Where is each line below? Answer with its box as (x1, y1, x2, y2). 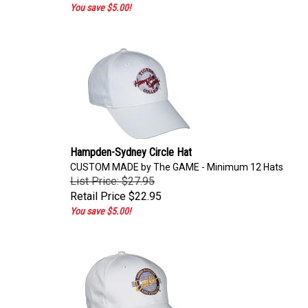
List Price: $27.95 (70, 171, 155, 184)
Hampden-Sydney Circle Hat (70, 142, 192, 155)
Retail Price (70, 186, 126, 199)
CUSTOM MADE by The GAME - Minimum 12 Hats (70, 158, 283, 169)
